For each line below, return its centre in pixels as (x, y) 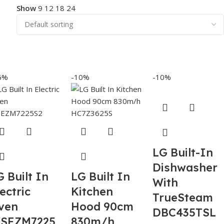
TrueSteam (183, 197)
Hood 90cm (102, 206)
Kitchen (92, 191)
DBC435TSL (184, 212)
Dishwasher (185, 167)
